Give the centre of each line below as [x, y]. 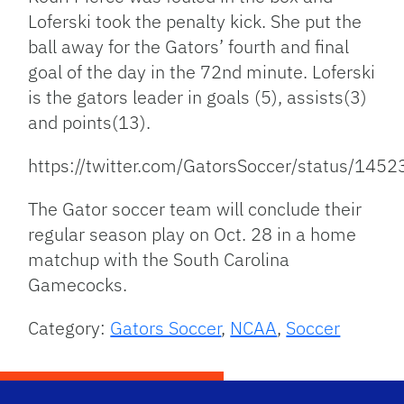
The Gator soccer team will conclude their [195, 209]
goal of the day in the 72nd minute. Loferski [202, 72]
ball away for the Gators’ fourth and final [189, 47]
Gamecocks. [78, 285]
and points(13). [90, 123]
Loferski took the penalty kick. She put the [195, 22]
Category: [69, 328]
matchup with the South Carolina [159, 260]
